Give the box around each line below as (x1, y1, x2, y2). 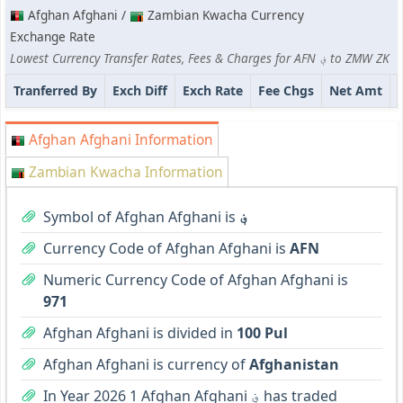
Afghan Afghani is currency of (43, 354, 249, 375)
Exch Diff (112, 82, 167, 100)
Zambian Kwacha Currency (144, 6, 304, 24)
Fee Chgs (258, 82, 314, 100)
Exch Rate (183, 82, 243, 100)
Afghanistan (249, 354, 339, 375)
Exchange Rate (10, 28, 95, 46)
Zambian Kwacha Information (25, 163, 223, 183)
